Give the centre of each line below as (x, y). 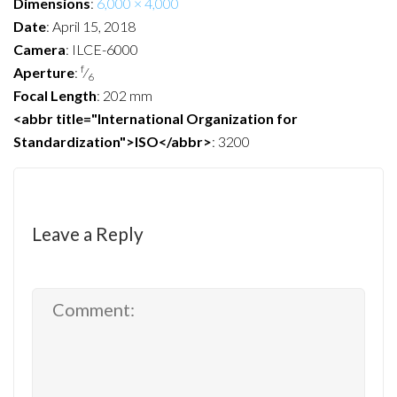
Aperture (44, 73)
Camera (39, 50)
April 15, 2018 (94, 27)
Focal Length (55, 96)
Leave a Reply (88, 234)
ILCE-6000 (105, 50)
